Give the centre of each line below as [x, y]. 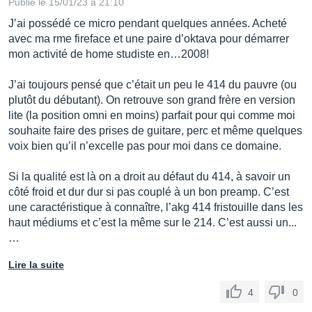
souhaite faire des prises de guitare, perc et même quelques [155, 130]
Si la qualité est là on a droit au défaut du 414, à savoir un [149, 176]
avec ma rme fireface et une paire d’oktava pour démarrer [149, 38]
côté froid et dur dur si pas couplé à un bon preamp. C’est [149, 192]
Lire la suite [36, 264]
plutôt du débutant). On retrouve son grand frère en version [152, 100]
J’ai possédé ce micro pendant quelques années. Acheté [148, 23]
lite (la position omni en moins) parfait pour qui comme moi [152, 115]
